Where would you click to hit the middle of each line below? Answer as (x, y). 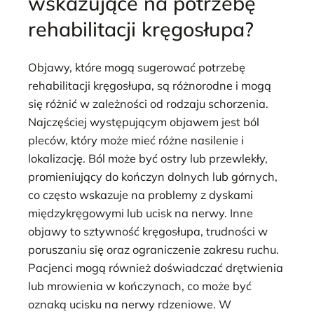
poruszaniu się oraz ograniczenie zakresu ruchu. (153, 250)
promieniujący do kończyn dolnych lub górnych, (153, 177)
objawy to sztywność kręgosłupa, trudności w (148, 232)
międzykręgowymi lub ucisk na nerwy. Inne (141, 213)
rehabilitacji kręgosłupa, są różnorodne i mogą (150, 86)
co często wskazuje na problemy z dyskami (141, 195)
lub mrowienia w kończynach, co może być (140, 286)
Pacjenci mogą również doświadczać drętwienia (156, 268)
